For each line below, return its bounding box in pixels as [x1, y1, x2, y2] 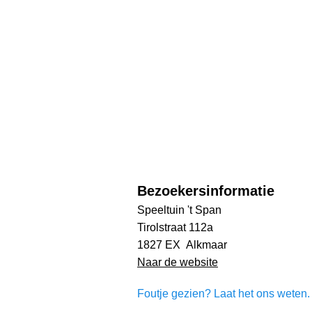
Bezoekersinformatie [137, 182, 274, 198]
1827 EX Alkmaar [137, 238, 227, 251]
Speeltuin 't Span [137, 203, 221, 216]
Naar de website [137, 256, 218, 268]
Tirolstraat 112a [137, 221, 213, 233]
